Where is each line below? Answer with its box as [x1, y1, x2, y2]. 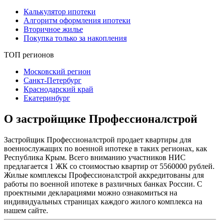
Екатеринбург [24, 93, 70, 102]
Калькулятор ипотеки [24, 7, 96, 16]
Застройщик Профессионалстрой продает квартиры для [4, 135, 191, 144]
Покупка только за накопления [24, 33, 127, 42]
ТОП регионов [4, 50, 54, 59]
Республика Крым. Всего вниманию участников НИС [4, 153, 186, 162]
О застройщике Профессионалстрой [4, 112, 197, 125]
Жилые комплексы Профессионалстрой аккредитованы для [4, 170, 204, 179]
